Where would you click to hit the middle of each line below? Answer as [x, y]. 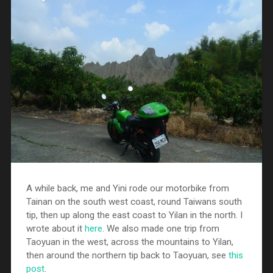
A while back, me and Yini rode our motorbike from [127, 188]
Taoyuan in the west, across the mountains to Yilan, [129, 242]
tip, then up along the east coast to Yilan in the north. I [134, 215]
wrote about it [55, 228]
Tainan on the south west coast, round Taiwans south [134, 201]
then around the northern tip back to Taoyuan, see [127, 255]
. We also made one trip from [161, 228]
